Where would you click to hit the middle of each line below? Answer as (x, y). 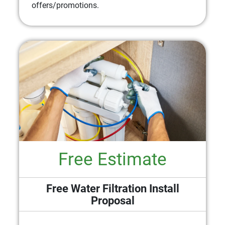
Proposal (113, 200)
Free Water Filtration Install (113, 188)
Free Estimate (113, 159)
